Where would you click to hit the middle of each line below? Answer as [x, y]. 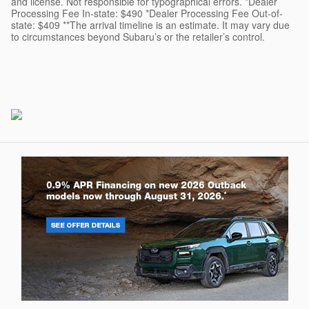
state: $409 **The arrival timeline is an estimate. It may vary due [150, 25]
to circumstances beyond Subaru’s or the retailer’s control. [138, 37]
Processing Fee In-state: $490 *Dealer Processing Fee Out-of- [147, 13]
